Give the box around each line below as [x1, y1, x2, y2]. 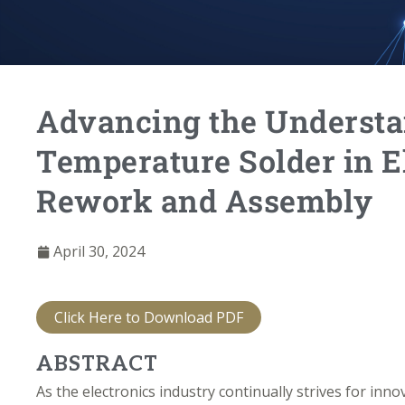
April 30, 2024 [53, 241, 145, 261]
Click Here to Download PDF [54, 307, 243, 327]
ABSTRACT [36, 352, 165, 377]
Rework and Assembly [36, 180, 373, 221]
